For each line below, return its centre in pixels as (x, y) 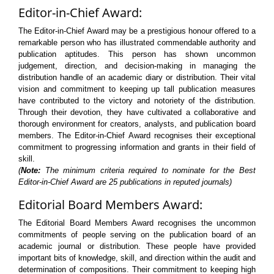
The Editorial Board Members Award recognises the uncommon (137, 223)
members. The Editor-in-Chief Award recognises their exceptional (137, 135)
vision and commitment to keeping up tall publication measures (137, 89)
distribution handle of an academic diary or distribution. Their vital (137, 77)
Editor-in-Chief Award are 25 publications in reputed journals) (125, 182)
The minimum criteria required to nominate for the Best (148, 170)
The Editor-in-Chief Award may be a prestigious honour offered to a (137, 31)
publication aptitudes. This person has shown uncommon (137, 54)
